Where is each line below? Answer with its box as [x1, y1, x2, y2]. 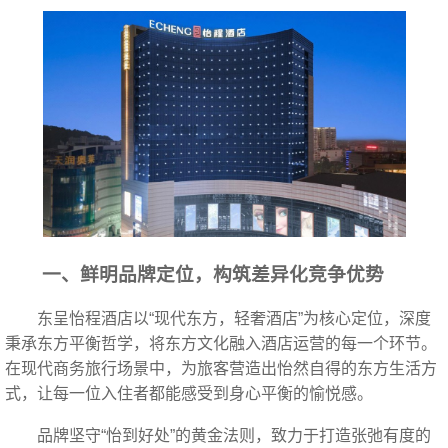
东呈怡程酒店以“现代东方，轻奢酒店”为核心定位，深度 [37, 310, 431, 328]
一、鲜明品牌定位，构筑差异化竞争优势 [42, 264, 385, 286]
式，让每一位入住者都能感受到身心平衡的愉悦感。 [5, 385, 373, 403]
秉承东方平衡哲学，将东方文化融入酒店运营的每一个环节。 [5, 335, 437, 353]
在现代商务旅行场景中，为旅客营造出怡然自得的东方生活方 [5, 360, 437, 378]
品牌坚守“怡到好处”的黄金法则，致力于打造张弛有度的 [37, 426, 431, 444]
